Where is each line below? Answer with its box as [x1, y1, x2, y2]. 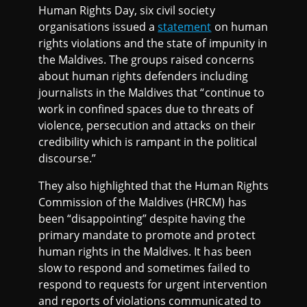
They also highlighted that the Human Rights [38, 177, 269, 193]
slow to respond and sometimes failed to [38, 260, 250, 275]
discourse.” [38, 150, 97, 166]
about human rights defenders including [38, 68, 248, 84]
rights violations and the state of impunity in [38, 35, 267, 51]
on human [211, 19, 268, 34]
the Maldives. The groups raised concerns [38, 51, 254, 67]
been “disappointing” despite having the [38, 210, 245, 226]
